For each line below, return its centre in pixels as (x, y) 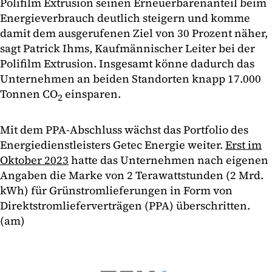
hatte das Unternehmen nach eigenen (168, 160)
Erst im (243, 144)
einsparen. (92, 94)
